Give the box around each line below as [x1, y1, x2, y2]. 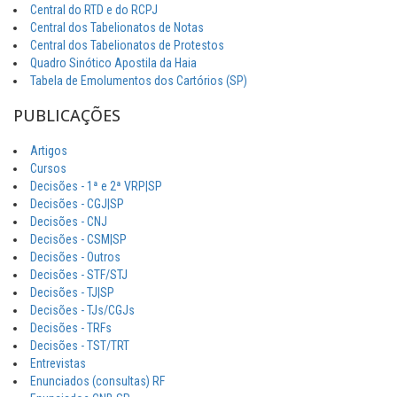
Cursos [30, 161, 66, 176]
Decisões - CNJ [30, 214, 107, 230]
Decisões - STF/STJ [30, 268, 128, 283]
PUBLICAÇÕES [13, 105, 121, 127]
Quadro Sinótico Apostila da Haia [30, 56, 197, 71]
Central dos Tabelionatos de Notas [30, 20, 204, 35]
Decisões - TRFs [30, 321, 112, 336]
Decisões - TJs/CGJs [30, 303, 135, 318]
